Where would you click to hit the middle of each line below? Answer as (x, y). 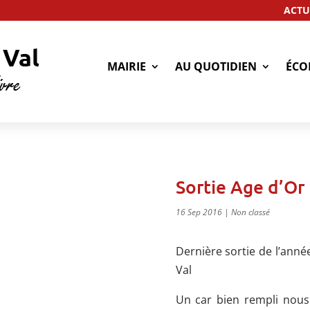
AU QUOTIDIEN (216, 66)
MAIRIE (127, 66)
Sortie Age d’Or (240, 187)
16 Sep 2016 (199, 212)
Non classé (250, 212)
